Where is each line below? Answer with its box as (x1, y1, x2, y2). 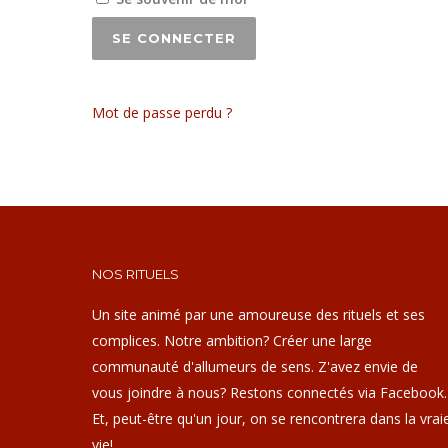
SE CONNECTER (112, 30, 236, 46)
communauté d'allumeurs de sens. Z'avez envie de (92, 357, 418, 376)
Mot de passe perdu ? (92, 103, 232, 122)
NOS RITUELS (92, 266, 179, 282)
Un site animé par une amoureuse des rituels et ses (92, 305, 425, 324)
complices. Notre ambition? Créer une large (92, 331, 372, 350)
